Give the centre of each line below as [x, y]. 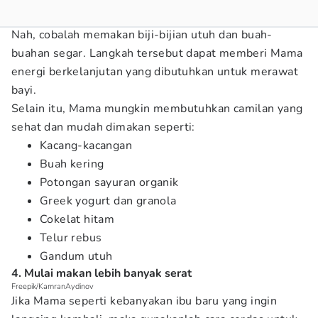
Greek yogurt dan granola [108, 201]
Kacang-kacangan [86, 146]
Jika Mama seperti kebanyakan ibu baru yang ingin [144, 301]
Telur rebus [71, 238]
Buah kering [72, 164]
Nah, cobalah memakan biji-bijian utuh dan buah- [142, 35]
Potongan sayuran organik [109, 182]
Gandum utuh [76, 256]
